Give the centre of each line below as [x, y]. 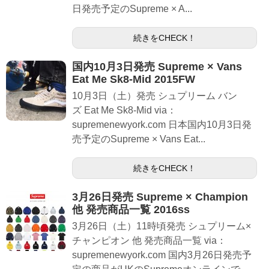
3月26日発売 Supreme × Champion [160, 197]
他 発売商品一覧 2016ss [131, 210]
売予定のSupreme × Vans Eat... [139, 139]
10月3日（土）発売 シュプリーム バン [155, 96]
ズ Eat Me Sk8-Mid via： [124, 110]
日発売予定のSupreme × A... [132, 9]
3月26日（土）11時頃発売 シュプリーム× [162, 226]
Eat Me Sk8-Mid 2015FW [134, 79]
